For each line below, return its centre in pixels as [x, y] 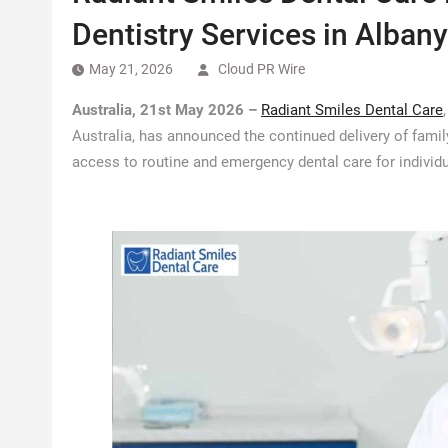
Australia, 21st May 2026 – [166, 110]
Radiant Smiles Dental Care [352, 110]
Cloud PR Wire [261, 69]
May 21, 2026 [131, 69]
